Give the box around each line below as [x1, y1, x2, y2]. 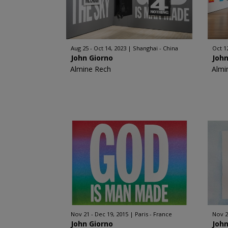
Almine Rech [70, 64, 111, 74]
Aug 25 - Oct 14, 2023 [70, 44, 126, 52]
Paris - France [134, 210, 172, 218]
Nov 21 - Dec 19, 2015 [70, 210, 128, 218]
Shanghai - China [132, 44, 178, 52]
